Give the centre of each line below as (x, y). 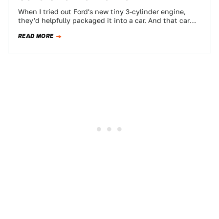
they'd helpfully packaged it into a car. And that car (104, 21)
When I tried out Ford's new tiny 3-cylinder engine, (102, 12)
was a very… (38, 29)
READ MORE (36, 36)
